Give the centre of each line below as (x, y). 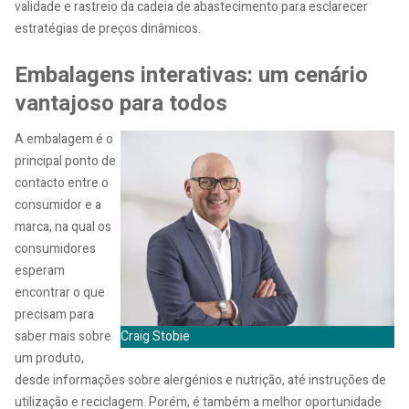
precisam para (54, 314)
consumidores (55, 248)
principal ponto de (65, 161)
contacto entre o (62, 183)
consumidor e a (58, 204)
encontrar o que (60, 292)
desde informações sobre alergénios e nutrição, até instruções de (200, 380)
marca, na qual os (63, 226)
